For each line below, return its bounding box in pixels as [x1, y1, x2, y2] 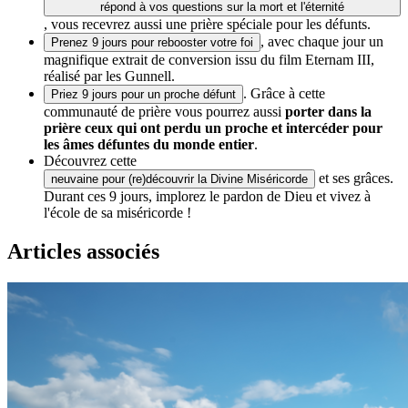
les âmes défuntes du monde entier [44, 137, 254, 153]
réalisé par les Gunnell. [44, 68, 175, 85]
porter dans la [285, 104, 372, 120]
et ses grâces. [315, 170, 393, 187]
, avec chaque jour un [260, 34, 383, 50]
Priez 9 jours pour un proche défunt [51, 87, 236, 102]
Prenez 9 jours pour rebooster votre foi [51, 36, 253, 50]
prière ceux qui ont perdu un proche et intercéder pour [44, 120, 382, 137]
